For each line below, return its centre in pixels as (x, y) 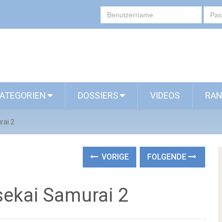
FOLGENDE (168, 157)
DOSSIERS (98, 95)
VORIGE (114, 157)
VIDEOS (165, 95)
